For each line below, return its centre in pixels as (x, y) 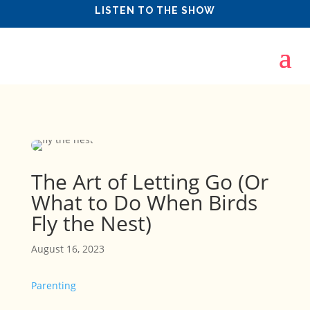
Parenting (53, 285)
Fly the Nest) (91, 223)
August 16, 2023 (67, 249)
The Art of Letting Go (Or (149, 182)
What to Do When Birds (144, 202)
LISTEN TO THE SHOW (155, 10)
